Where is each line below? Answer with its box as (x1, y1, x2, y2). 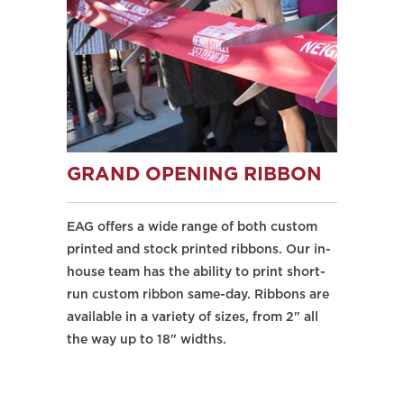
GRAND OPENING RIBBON (67, 166, 322, 183)
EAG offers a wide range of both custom (67, 221, 317, 233)
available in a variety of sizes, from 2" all (67, 311, 318, 323)
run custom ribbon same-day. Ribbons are (67, 289, 329, 300)
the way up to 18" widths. (67, 334, 226, 345)
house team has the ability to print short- (67, 266, 326, 278)
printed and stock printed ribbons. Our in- (67, 243, 331, 255)
